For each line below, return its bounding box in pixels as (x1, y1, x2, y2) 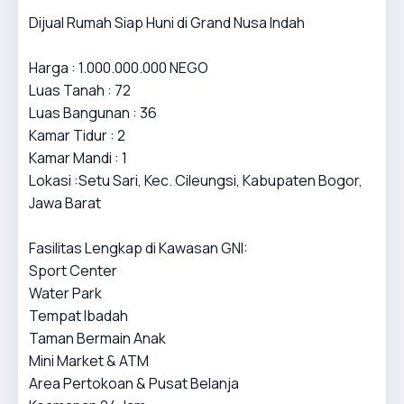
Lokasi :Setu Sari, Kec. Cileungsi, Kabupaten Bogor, (29, 170, 363, 190)
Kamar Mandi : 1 (29, 148, 127, 168)
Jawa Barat (29, 193, 101, 213)
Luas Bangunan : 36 (29, 103, 157, 123)
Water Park (29, 283, 102, 303)
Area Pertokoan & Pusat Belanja (29, 373, 239, 393)
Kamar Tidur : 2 (29, 125, 125, 145)
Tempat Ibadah (29, 306, 128, 326)
